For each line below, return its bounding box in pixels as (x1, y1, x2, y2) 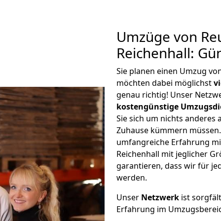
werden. (116, 172, 147, 183)
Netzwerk (141, 192, 179, 203)
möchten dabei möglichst (116, 77, 214, 88)
